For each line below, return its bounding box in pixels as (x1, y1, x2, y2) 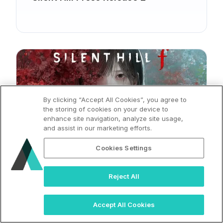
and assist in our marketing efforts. (43, 124, 152, 132)
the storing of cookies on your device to (43, 105, 169, 113)
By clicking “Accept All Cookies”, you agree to (43, 96, 187, 104)
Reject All (108, 172, 140, 180)
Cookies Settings (96, 144, 152, 152)
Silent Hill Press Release (32, 154, 138, 165)
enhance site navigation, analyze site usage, (43, 114, 184, 122)
